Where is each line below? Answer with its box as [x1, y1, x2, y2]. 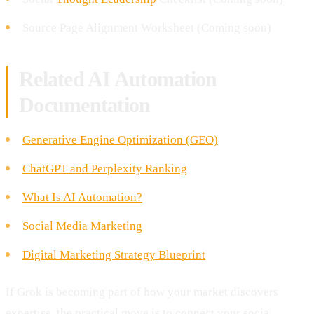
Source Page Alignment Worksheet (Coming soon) [22, 20, 271, 34]
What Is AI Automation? [22, 190, 142, 204]
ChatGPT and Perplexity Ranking [22, 161, 187, 175]
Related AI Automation [19, 67, 217, 90]
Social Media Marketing [22, 219, 142, 233]
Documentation [19, 93, 151, 116]
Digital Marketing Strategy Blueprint [22, 247, 205, 261]
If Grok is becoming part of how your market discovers [6, 285, 278, 299]
